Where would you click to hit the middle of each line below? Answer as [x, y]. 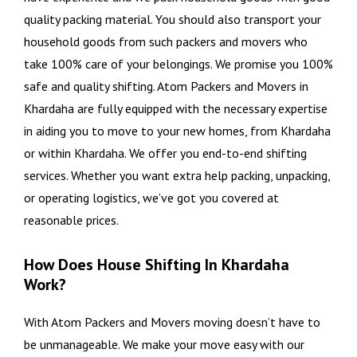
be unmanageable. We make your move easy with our [164, 345]
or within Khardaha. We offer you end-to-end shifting [165, 153]
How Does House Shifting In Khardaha [157, 265]
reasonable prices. [71, 220]
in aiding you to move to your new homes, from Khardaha [177, 131]
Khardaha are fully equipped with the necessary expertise [176, 109]
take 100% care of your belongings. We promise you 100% [178, 64]
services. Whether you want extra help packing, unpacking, [177, 176]
